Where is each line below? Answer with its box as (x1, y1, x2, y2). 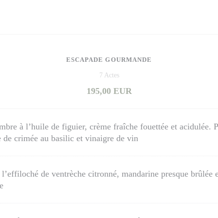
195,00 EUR (86, 86, 132, 96)
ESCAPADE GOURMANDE (66, 56, 152, 63)
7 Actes (99, 72, 119, 79)
